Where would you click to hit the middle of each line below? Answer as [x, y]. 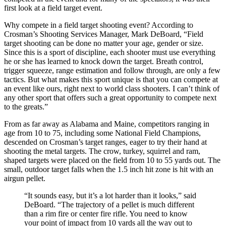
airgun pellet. [25, 178]
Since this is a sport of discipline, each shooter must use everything [110, 52]
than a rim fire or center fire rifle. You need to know [106, 213]
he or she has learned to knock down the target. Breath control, [104, 61]
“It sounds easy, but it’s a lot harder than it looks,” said [110, 195]
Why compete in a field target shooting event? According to [99, 25]
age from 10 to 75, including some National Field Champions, [102, 133]
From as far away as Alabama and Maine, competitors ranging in [107, 124]
